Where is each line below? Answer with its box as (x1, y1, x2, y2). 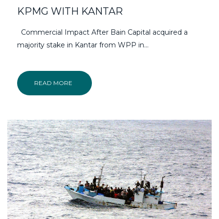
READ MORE (34, 79, 72, 87)
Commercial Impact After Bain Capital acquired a (17, 27, 188, 37)
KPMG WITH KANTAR (17, 5, 123, 17)
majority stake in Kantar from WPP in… (17, 40, 149, 49)
